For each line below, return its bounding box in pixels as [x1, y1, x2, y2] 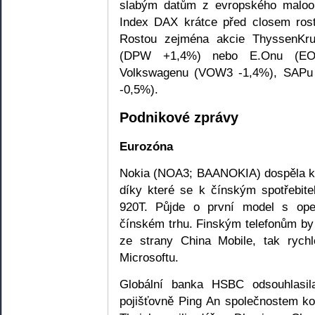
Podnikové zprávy [120, 110, 238, 126]
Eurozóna [120, 139, 173, 153]
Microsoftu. [120, 250, 179, 264]
